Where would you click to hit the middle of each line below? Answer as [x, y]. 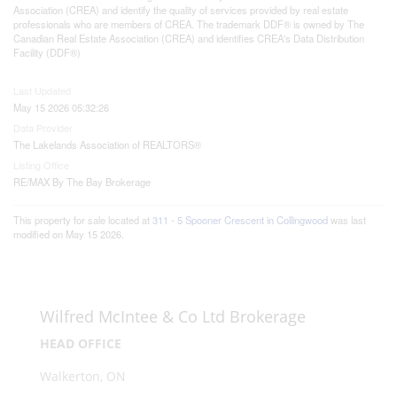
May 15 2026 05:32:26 [61, 107]
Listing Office [41, 165]
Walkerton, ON [82, 376]
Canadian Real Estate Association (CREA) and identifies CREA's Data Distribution [189, 38]
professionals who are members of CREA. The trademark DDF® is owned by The [189, 24]
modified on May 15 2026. [69, 234]
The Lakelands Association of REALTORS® [107, 144]
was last [347, 220]
